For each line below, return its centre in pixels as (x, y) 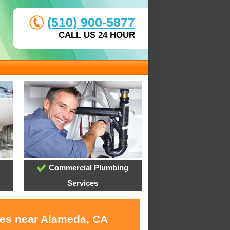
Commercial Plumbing (87, 168)
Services (82, 183)
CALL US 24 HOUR (97, 35)
